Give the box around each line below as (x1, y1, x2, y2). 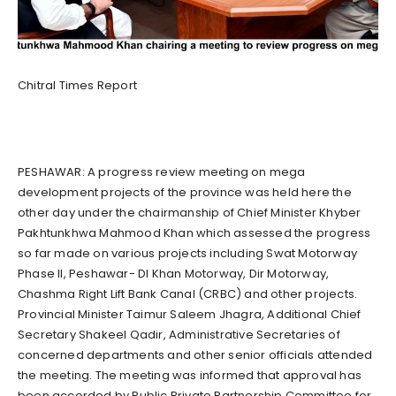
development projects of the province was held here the (18, 183, 352, 201)
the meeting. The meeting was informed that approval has (18, 366, 362, 384)
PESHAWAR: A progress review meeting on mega (18, 163, 306, 180)
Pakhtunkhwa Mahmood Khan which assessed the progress (18, 224, 371, 241)
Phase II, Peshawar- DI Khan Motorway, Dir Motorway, (18, 264, 330, 282)
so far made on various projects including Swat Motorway (18, 244, 358, 262)
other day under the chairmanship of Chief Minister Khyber (18, 203, 362, 221)
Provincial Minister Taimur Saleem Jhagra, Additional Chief (18, 305, 362, 323)
